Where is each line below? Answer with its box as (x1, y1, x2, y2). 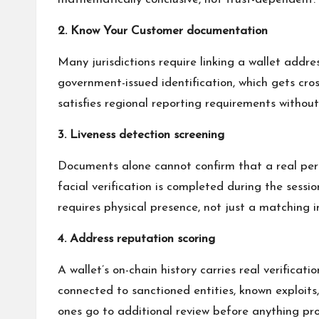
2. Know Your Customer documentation (58, 25, 268, 37)
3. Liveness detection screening (58, 129, 224, 141)
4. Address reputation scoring (58, 233, 215, 245)
